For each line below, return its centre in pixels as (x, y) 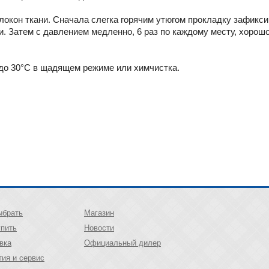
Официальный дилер (122, 243)
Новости (99, 228)
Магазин (99, 213)
